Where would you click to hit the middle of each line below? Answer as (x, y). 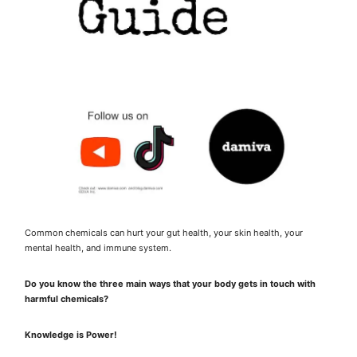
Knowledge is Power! (71, 334)
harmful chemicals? (66, 298)
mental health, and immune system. (98, 247)
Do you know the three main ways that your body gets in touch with (170, 283)
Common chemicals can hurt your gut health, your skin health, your (163, 232)
